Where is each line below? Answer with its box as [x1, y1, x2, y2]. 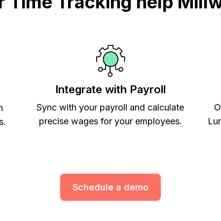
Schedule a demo [73, 182, 148, 192]
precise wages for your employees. [38, 115, 182, 126]
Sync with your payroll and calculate [37, 102, 184, 112]
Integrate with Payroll [55, 82, 166, 96]
